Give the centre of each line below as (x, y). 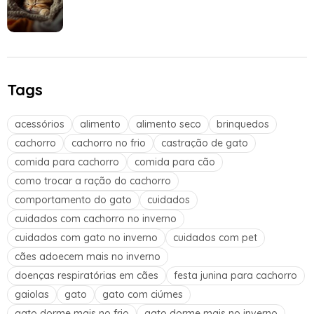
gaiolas (32, 294)
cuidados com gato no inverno (86, 237)
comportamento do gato (73, 199)
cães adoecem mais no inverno (88, 256)
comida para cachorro (67, 162)
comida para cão (175, 162)
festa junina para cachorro (235, 275)
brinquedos (243, 124)
